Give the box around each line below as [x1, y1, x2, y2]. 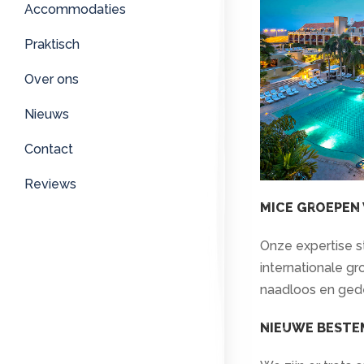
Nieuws [24, 106, 69, 123]
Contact [24, 141, 73, 158]
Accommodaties [24, 2, 126, 18]
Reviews [24, 176, 76, 193]
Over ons [24, 71, 79, 88]
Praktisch [24, 37, 80, 53]
